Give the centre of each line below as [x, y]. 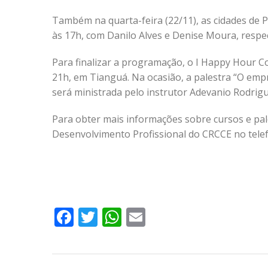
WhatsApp [167, 217]
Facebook [116, 217]
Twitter [130, 217]
